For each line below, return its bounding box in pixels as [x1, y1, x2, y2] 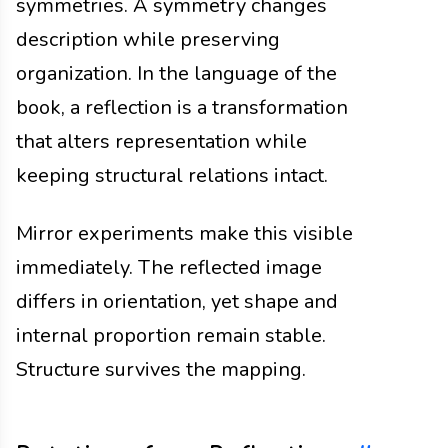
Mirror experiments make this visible [16, 219, 353, 247]
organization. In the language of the [16, 59, 337, 87]
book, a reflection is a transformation [16, 93, 348, 121]
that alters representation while [16, 127, 307, 155]
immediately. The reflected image [16, 253, 322, 281]
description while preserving [16, 25, 280, 53]
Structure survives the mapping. [16, 355, 306, 383]
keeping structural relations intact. [16, 161, 328, 189]
